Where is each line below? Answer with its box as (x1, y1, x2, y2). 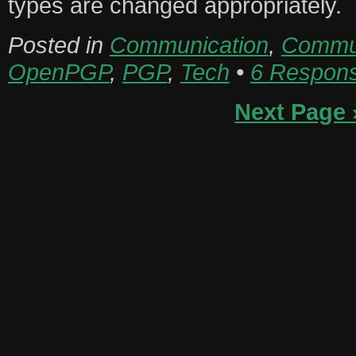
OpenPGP (7, 59, 110, 86)
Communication (109, 32, 269, 59)
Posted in (7, 32, 110, 59)
